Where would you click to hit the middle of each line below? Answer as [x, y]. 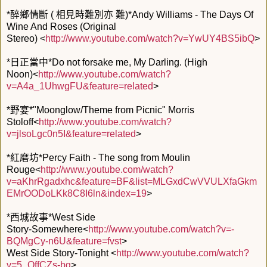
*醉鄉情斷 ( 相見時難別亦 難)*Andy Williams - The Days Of [130, 14]
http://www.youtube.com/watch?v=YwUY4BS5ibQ [150, 38]
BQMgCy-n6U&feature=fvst [64, 241]
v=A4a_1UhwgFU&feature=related [80, 86]
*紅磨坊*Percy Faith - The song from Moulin [98, 157]
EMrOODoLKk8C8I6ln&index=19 [77, 193]
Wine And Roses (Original [61, 26]
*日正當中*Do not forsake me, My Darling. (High [107, 62]
